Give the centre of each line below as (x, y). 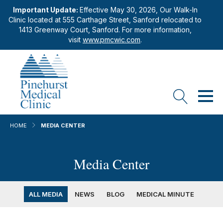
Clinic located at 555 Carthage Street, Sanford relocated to (105, 20)
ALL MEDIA (46, 194)
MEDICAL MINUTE (165, 194)
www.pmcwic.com (111, 40)
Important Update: (46, 10)
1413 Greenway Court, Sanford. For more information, (105, 30)
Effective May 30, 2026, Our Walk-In (138, 10)
